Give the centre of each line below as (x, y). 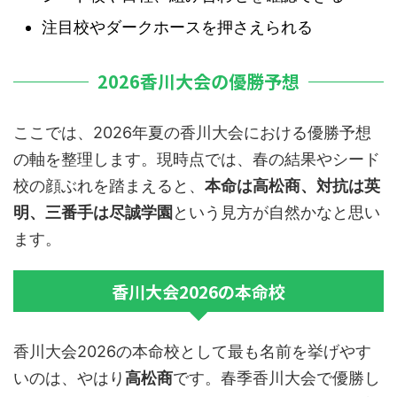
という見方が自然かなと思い (276, 213)
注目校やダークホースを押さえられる (177, 27)
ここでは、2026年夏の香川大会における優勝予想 (192, 133)
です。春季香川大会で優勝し (276, 378)
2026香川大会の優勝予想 (198, 82)
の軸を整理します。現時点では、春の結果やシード (197, 160)
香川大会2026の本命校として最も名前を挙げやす (192, 352)
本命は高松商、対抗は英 (292, 186)
